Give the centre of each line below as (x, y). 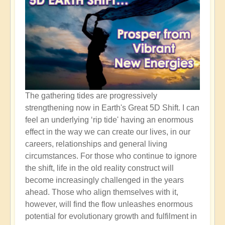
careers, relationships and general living (96, 144)
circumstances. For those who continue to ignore (111, 156)
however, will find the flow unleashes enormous (109, 204)
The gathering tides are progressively (91, 96)
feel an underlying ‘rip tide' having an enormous (109, 120)
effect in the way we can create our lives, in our (108, 132)
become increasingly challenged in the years (104, 180)
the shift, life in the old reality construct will (99, 168)
